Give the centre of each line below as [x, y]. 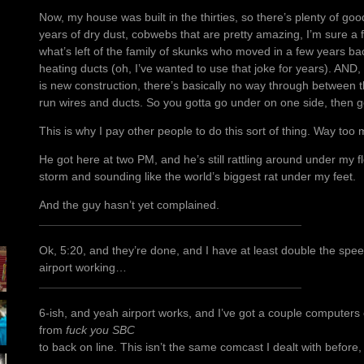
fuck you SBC [100, 330]
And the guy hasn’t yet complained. [129, 205]
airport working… [83, 268]
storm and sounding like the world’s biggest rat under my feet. [197, 177]
